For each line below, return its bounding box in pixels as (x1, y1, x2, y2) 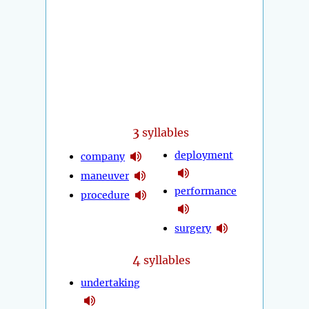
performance (175, 185, 237, 198)
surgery (175, 221, 212, 235)
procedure (81, 188, 130, 201)
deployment (175, 149, 234, 162)
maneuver (81, 169, 129, 182)
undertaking (81, 277, 140, 290)
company (81, 150, 125, 163)
